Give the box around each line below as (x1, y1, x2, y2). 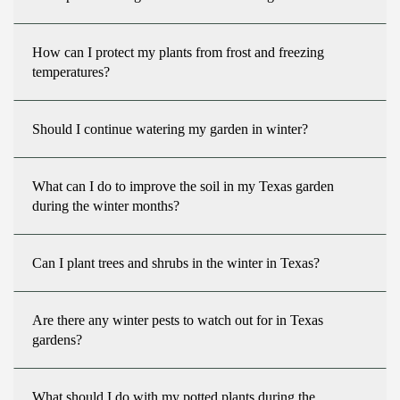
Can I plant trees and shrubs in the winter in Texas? (32, 255, 320, 271)
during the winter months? (32, 198, 179, 213)
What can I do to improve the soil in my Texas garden (32, 179, 334, 194)
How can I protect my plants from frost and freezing (32, 45, 324, 60)
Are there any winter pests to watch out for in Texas (32, 312, 323, 328)
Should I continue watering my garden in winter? (32, 121, 308, 137)
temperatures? (32, 64, 110, 79)
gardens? (32, 332, 82, 347)
